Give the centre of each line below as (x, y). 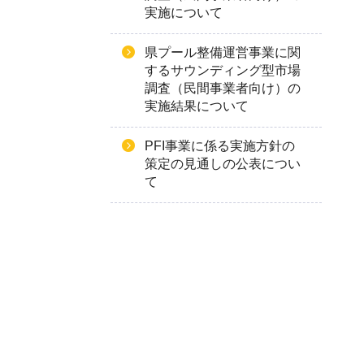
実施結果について (197, 106)
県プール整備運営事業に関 (223, 52)
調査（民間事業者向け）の (223, 88)
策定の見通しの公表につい (223, 164)
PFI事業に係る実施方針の (220, 146)
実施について (184, 13)
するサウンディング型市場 (223, 70)
